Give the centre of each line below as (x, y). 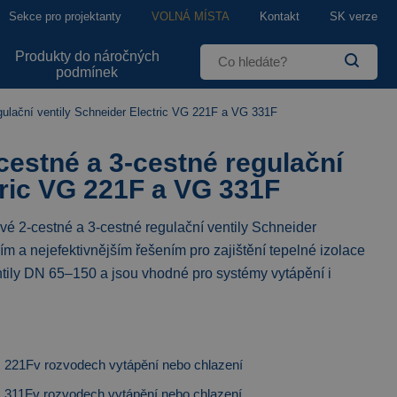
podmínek (87, 72)
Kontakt (280, 16)
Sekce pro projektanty (65, 16)
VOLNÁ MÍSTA (191, 16)
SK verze (354, 16)
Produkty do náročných (87, 56)
